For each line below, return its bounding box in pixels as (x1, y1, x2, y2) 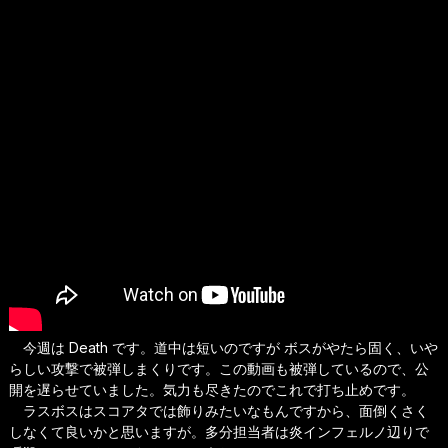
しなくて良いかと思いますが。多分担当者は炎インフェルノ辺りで (8, 423, 429, 440)
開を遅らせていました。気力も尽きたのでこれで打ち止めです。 (8, 381, 415, 398)
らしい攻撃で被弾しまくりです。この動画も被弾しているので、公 (8, 360, 429, 377)
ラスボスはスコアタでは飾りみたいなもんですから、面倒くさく (8, 402, 429, 419)
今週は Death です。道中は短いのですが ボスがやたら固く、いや (8, 339, 438, 356)
